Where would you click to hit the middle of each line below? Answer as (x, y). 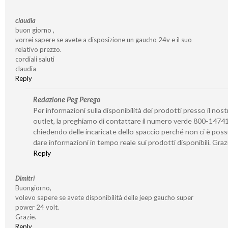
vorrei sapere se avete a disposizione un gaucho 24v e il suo (103, 39)
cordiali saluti (35, 59)
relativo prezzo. (38, 49)
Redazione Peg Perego (66, 99)
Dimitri (25, 178)
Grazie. (25, 217)
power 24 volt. (37, 207)
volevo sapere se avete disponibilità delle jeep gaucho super (104, 197)
